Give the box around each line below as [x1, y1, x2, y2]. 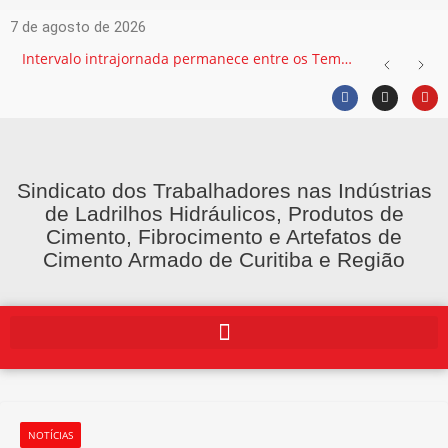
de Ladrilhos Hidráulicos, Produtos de [44, 202, 404, 225]
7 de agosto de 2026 [10, 18, 146, 36]
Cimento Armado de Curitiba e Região [43, 248, 405, 271]
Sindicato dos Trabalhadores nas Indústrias [16, 179, 432, 202]
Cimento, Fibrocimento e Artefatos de [46, 225, 402, 248]
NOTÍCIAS [28, 428, 73, 442]
